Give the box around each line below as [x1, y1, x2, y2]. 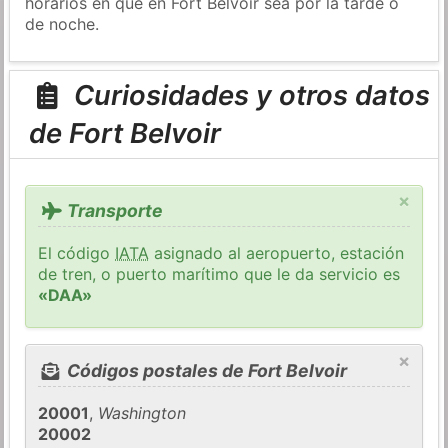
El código [38, 243, 116, 264]
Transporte [62, 200, 163, 222]
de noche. [25, 13, 100, 34]
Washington [98, 402, 187, 423]
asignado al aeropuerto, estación [149, 243, 405, 264]
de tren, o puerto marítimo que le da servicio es [38, 264, 401, 285]
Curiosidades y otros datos [66, 78, 430, 113]
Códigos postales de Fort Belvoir [62, 359, 347, 381]
